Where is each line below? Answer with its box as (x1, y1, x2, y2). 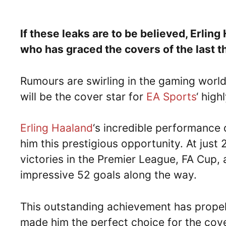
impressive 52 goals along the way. (20, 168, 200, 181)
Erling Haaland (20, 122, 93, 134)
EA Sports (146, 90, 196, 103)
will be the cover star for (20, 90, 146, 103)
